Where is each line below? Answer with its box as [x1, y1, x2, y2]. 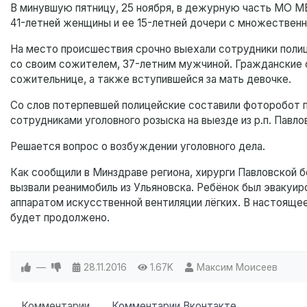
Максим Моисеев [196, 262, 278, 273]
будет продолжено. [10, 211, 110, 225]
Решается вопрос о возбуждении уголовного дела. [10, 140, 265, 153]
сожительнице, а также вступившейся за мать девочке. [10, 73, 291, 86]
